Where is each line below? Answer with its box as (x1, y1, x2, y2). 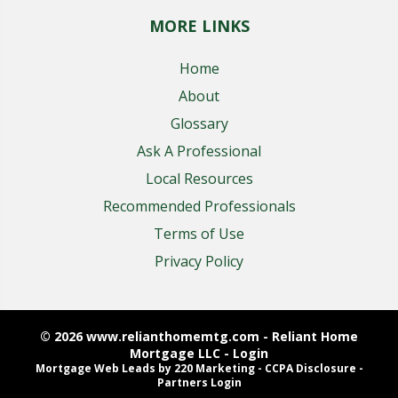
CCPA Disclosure (264, 360, 356, 376)
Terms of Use (154, 223, 244, 243)
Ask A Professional (137, 140, 261, 161)
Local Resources (145, 168, 253, 188)
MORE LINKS (148, 14, 250, 36)
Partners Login (156, 374, 242, 390)
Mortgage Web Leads (35, 360, 155, 376)
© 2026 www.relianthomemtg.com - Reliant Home (40, 327, 358, 345)
